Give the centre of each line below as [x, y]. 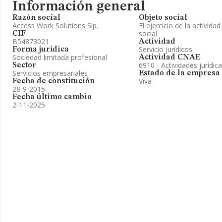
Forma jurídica [41, 50]
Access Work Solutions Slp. [55, 26]
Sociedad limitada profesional [60, 57]
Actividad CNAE [169, 57]
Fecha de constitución [54, 81]
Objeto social [163, 18]
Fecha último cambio [52, 97]
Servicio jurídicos [166, 49]
